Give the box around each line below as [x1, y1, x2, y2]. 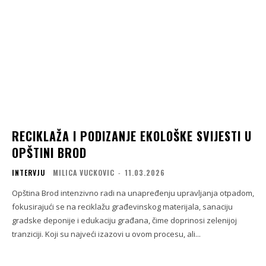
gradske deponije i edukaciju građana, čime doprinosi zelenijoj [12, 215, 237, 226]
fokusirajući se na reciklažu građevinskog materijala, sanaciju [12, 201, 233, 212]
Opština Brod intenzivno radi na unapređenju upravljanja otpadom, [12, 188, 254, 198]
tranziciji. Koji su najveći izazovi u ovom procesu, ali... [12, 229, 201, 239]
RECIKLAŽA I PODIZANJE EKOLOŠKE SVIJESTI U [12, 127, 252, 145]
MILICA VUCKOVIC [53, 167, 115, 178]
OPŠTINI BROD [12, 144, 87, 161]
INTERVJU [12, 167, 45, 178]
